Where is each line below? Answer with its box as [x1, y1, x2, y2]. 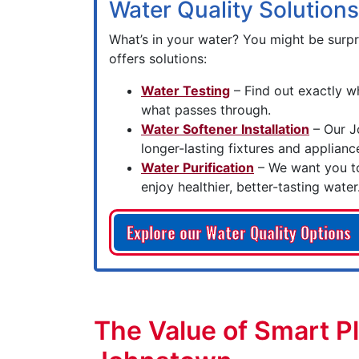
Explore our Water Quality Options [127, 220, 352, 245]
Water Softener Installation [141, 121, 309, 137]
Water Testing [141, 83, 230, 99]
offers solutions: [109, 50, 207, 67]
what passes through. [141, 102, 271, 118]
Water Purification [141, 159, 254, 175]
